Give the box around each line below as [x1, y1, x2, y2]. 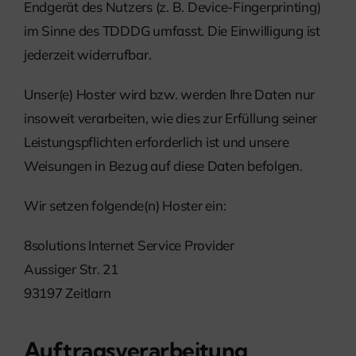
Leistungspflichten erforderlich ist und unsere [24, 133, 289, 151]
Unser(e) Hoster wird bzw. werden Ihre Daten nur [24, 86, 315, 103]
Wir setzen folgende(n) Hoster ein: [24, 197, 226, 215]
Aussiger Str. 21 [24, 261, 118, 278]
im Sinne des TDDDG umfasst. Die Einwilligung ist [24, 22, 320, 40]
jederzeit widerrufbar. [24, 46, 152, 64]
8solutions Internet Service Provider [24, 237, 234, 254]
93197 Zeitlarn [24, 284, 111, 302]
